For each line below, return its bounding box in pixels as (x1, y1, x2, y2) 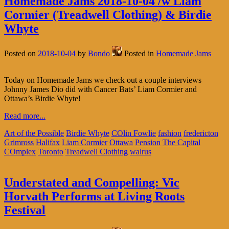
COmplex (4, 147, 36, 156)
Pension (135, 138, 161, 147)
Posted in (124, 49, 156, 58)
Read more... (4, 111, 45, 121)
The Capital (163, 138, 200, 147)
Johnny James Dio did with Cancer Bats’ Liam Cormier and (4, 85, 197, 94)
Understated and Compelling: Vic (4, 176, 179, 190)
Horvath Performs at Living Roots (4, 190, 185, 203)
